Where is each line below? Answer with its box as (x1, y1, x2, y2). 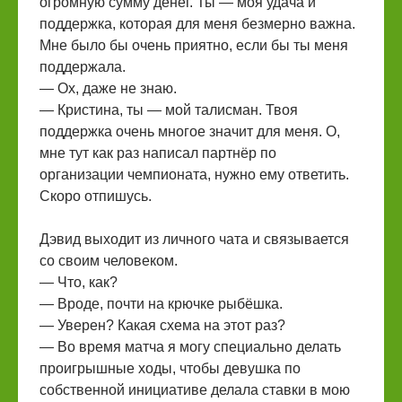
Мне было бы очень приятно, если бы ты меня (39, 38, 348, 53)
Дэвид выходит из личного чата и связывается (39, 232, 349, 247)
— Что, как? (39, 275, 118, 290)
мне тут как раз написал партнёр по (39, 145, 276, 161)
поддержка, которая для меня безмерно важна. (39, 16, 355, 31)
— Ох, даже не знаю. (39, 81, 177, 96)
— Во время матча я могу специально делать (39, 339, 341, 354)
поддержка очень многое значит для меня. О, (39, 124, 340, 139)
